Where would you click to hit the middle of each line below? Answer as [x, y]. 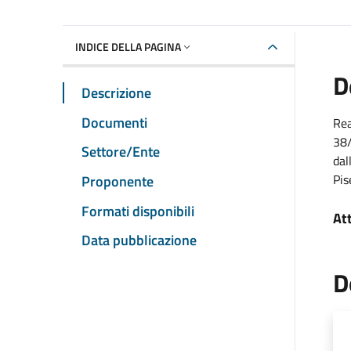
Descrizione [116, 92]
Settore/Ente [121, 152]
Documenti [114, 122]
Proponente [118, 181]
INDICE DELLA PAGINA [128, 46]
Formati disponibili [138, 211]
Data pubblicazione [139, 241]
